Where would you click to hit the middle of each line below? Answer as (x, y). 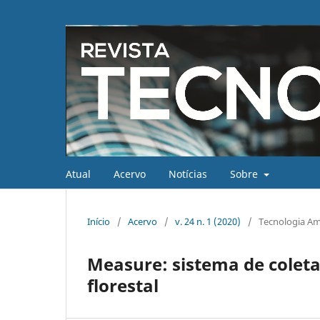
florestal (123, 285)
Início (99, 221)
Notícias (188, 174)
